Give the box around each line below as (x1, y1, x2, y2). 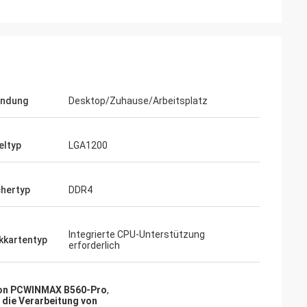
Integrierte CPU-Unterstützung (69, 229, 205, 240)
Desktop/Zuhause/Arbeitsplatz (69, 95, 208, 106)
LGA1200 (69, 140, 108, 151)
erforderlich (69, 240, 120, 251)
